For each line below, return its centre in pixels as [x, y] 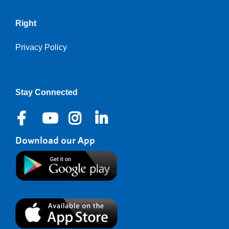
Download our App [55, 140]
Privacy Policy [41, 47]
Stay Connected [47, 92]
